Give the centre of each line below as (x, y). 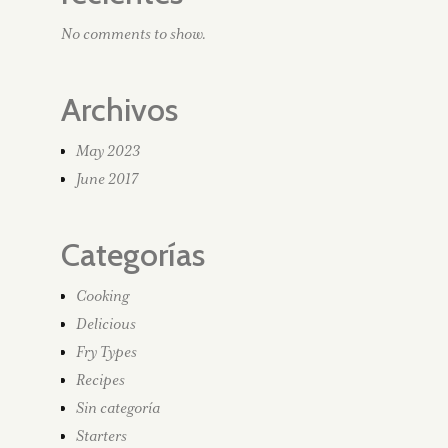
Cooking (102, 295)
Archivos (119, 109)
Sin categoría (118, 407)
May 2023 (108, 150)
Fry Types (106, 351)
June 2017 (107, 178)
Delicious (106, 323)
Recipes (100, 379)
